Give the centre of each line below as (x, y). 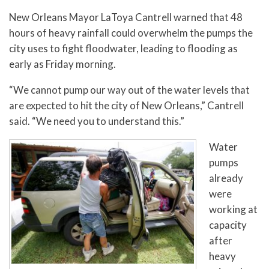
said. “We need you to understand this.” (97, 121)
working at (233, 209)
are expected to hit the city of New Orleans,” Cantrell (126, 105)
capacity (228, 225)
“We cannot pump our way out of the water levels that (129, 89)
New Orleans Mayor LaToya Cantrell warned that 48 (126, 17)
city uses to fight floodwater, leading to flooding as (123, 48)
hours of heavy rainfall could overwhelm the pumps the (131, 32)
